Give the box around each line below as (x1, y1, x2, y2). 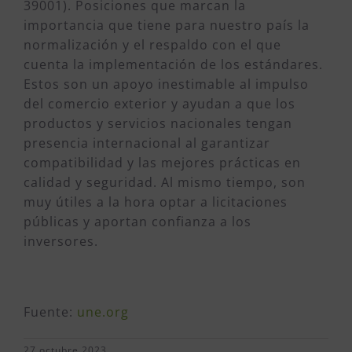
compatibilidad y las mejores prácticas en (24, 154, 301, 172)
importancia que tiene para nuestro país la (24, 16, 310, 35)
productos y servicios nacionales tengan (24, 115, 292, 133)
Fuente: (24, 303, 77, 321)
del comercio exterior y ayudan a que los (24, 95, 295, 113)
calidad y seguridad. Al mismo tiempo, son (24, 174, 306, 192)
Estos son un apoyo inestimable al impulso (24, 75, 309, 93)
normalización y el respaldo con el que (24, 36, 281, 54)
